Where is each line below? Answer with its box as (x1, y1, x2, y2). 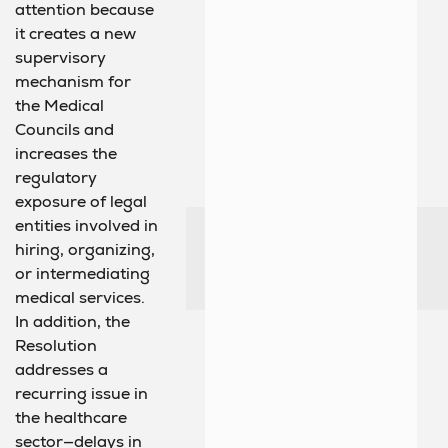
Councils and (15, 119, 114, 141)
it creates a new (15, 23, 136, 45)
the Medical (15, 95, 104, 117)
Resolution (15, 335, 97, 357)
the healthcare (15, 407, 127, 429)
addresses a (15, 359, 108, 381)
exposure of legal (15, 191, 147, 213)
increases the (15, 143, 117, 165)
